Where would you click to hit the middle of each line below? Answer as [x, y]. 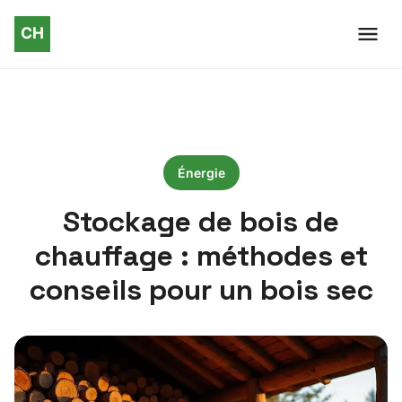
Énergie [201, 173]
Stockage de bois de [201, 222]
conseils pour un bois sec [201, 290]
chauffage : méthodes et [201, 256]
